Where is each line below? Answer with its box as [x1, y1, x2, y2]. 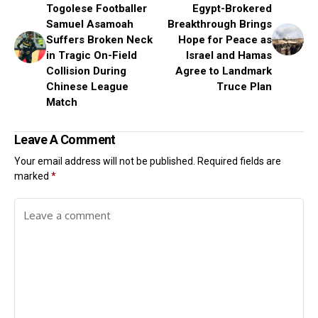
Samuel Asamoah [46, 18, 133, 31]
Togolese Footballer [46, 2, 147, 15]
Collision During [46, 65, 126, 77]
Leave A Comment [14, 132, 116, 147]
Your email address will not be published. [14, 155, 195, 167]
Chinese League [46, 80, 128, 93]
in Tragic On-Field [46, 49, 137, 62]
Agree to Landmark [175, 65, 272, 77]
